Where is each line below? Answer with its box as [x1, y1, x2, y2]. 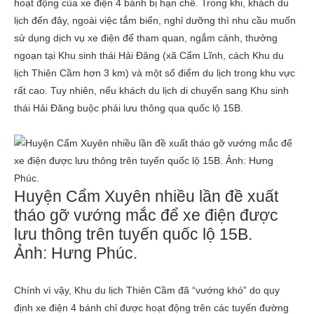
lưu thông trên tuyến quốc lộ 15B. [14, 226, 252, 243]
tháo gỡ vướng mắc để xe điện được [14, 207, 278, 224]
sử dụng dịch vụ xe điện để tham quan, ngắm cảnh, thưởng [14, 32, 278, 43]
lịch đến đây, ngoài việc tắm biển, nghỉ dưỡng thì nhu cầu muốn [14, 15, 296, 26]
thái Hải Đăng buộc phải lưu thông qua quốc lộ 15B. [14, 102, 243, 114]
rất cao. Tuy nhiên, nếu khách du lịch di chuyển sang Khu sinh [14, 85, 289, 96]
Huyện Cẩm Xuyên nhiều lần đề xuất [14, 188, 278, 205]
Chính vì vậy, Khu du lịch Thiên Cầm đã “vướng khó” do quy [14, 285, 280, 296]
